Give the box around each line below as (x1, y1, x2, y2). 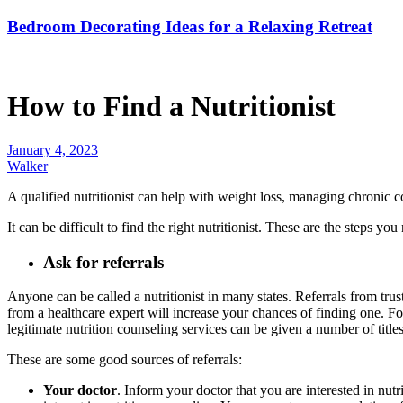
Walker (7, 157, 48, 174)
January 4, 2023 (7, 141, 98, 157)
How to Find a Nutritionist (7, 89, 336, 122)
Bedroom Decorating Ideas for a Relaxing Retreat (7, 17, 372, 37)
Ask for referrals (43, 252, 164, 272)
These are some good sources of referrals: (7, 352, 242, 368)
